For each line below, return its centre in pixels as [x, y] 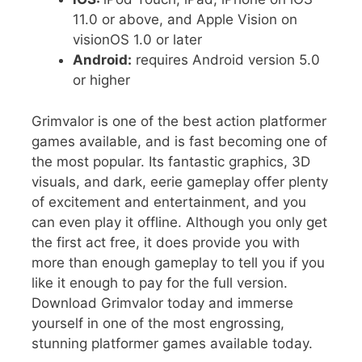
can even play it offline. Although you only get [179, 222]
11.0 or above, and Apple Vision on [185, 20]
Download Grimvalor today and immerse [162, 303]
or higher [101, 80]
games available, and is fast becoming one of [179, 141]
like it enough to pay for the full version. [160, 282]
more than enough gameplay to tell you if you [178, 262]
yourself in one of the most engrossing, [158, 323]
